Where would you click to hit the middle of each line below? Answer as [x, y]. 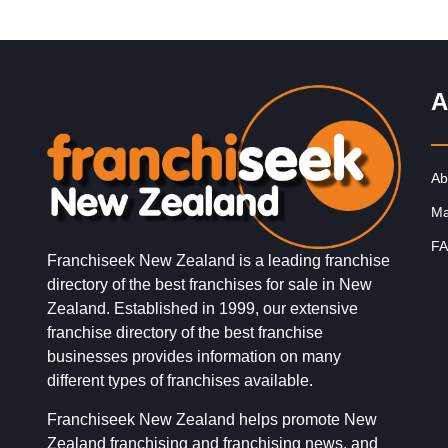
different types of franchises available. [180, 381]
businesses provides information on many [194, 357]
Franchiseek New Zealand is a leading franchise [218, 261]
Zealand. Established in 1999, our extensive [202, 309]
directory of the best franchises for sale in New [209, 285]
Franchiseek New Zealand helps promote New [212, 420]
